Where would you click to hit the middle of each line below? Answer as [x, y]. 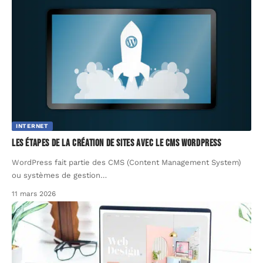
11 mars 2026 [34, 194]
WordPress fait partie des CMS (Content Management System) [127, 163]
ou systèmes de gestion [56, 176]
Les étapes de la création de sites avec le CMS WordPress [117, 144]
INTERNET [32, 126]
